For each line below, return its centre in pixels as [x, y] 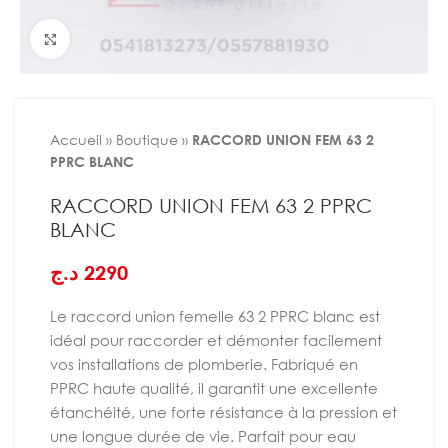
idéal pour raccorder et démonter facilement [216, 340]
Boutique [147, 139]
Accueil [76, 139]
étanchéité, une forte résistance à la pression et [223, 412]
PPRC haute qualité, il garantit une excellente [214, 388]
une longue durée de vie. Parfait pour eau [203, 436]
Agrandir [98, 39]
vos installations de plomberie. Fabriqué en [204, 364]
